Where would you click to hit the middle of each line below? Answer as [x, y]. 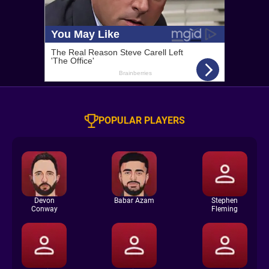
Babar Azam [134, 201]
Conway [44, 209]
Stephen [225, 201]
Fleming [225, 209]
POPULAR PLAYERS [142, 120]
